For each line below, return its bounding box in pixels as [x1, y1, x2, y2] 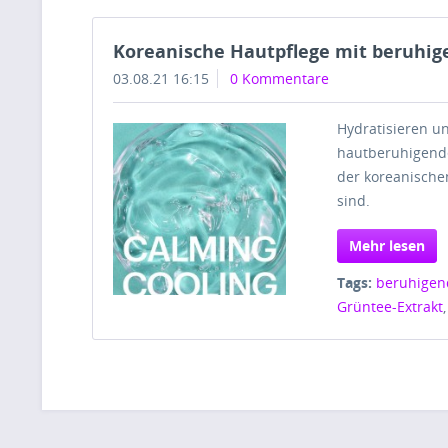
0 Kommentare [230, 68, 329, 88]
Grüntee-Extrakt [337, 296, 444, 316]
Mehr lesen [349, 235, 426, 255]
